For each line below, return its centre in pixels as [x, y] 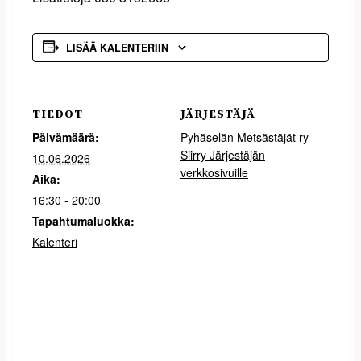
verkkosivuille [214, 173]
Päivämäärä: [66, 137]
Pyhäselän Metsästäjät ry [245, 137]
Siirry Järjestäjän [223, 155]
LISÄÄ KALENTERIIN [117, 48]
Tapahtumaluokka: [83, 221]
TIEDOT [58, 115]
